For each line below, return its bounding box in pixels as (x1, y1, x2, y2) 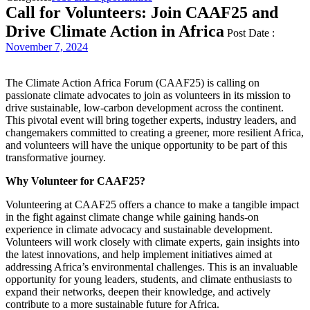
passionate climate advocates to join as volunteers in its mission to (6, 89, 291, 102)
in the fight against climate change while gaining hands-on (6, 211, 259, 224)
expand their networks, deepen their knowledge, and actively (6, 286, 271, 298)
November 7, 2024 (6, 41, 88, 53)
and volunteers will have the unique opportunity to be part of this (6, 139, 287, 152)
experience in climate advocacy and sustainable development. (6, 224, 273, 236)
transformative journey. (6, 152, 106, 164)
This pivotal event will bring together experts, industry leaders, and (6, 114, 296, 127)
